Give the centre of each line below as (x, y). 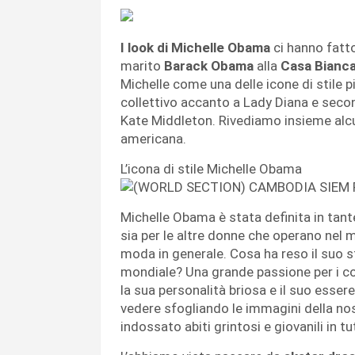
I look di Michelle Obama (195, 47)
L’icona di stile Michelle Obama (211, 168)
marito (142, 65)
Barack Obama (210, 65)
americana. (153, 138)
